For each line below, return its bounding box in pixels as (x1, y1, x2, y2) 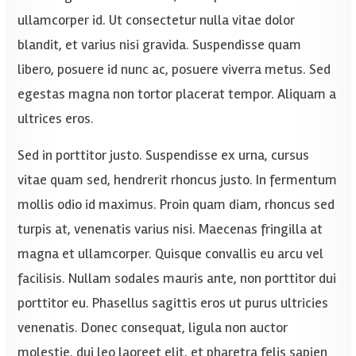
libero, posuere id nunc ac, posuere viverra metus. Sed (17, 60, 331, 78)
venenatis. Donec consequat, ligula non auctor (17, 318, 288, 336)
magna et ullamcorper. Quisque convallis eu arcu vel (17, 244, 324, 262)
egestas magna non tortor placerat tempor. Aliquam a (17, 84, 337, 103)
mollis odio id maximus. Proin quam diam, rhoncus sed (17, 195, 335, 213)
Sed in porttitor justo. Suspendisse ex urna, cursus (17, 145, 310, 164)
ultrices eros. (17, 109, 95, 127)
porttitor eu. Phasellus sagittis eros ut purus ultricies (17, 293, 329, 311)
